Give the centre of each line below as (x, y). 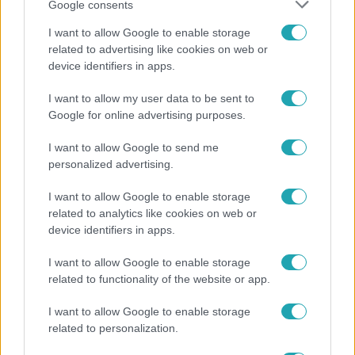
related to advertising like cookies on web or (158, 49)
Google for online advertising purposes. (147, 115)
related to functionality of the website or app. (159, 279)
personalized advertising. (111, 164)
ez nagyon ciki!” (62, 148)
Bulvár (32, 99)
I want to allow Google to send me (134, 147)
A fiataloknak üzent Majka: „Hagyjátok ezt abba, (169, 130)
